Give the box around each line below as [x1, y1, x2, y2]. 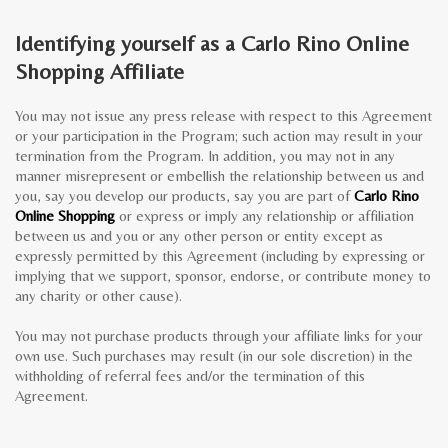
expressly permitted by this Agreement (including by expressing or [15, 247, 425, 264]
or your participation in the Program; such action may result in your [15, 127, 423, 144]
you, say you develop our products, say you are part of [15, 187, 354, 204]
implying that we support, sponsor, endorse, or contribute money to [15, 267, 431, 284]
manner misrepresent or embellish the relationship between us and [15, 167, 424, 184]
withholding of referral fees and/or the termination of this [15, 367, 365, 384]
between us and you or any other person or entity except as [15, 227, 383, 244]
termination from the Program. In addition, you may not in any [15, 147, 395, 164]
